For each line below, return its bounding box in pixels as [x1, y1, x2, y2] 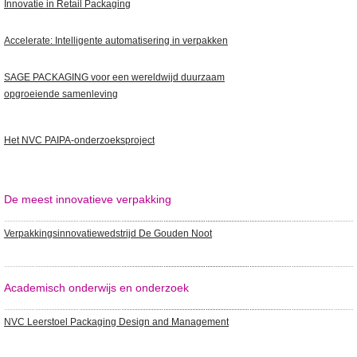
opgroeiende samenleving [4, 88, 118, 100]
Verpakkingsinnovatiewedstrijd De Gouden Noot [4, 228, 212, 239]
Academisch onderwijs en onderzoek [4, 281, 189, 294]
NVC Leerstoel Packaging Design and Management [4, 316, 229, 328]
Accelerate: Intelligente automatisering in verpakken [4, 35, 228, 46]
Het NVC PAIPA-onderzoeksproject [4, 135, 155, 146]
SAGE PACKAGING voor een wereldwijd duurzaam [4, 72, 225, 83]
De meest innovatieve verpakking [4, 193, 171, 206]
